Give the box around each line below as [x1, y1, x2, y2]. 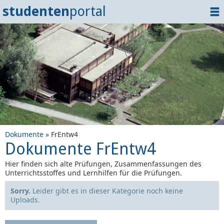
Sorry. [10, 186, 30, 195]
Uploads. [10, 195, 40, 204]
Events [11, 66, 37, 76]
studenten [2, 3, 69, 19]
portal [69, 3, 106, 19]
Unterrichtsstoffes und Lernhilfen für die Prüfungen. [5, 168, 182, 177]
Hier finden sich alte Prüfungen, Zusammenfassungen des [5, 159, 201, 168]
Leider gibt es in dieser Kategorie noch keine [30, 186, 183, 195]
